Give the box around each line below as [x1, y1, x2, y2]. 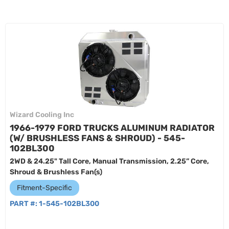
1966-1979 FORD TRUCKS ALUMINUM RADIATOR [10, 123, 215, 133]
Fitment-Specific [17, 184, 72, 192]
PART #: [10, 199, 39, 208]
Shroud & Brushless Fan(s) [10, 168, 102, 176]
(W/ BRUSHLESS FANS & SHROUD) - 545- [10, 133, 185, 143]
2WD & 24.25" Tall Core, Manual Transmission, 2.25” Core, [10, 157, 209, 166]
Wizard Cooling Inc [10, 110, 74, 119]
